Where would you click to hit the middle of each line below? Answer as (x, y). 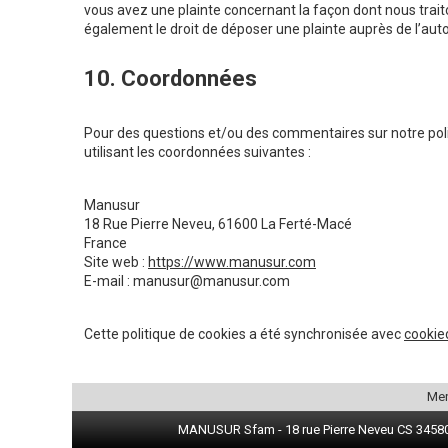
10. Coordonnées (170, 79)
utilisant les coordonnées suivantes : (197, 152)
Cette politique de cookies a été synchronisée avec (244, 334)
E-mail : (108, 281)
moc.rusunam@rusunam (211, 281)
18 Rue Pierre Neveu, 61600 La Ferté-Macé (218, 224)
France (105, 243)
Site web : (116, 262)
